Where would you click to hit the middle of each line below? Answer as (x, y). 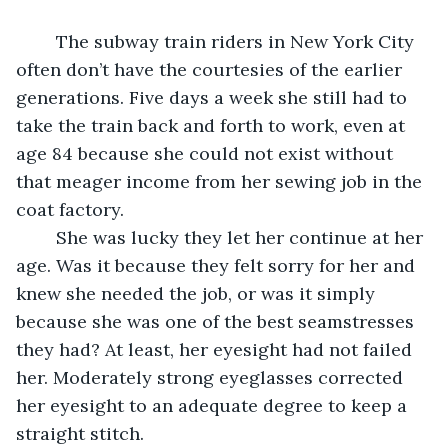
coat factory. (72, 209)
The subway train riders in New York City (46, 41)
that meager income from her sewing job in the (221, 181)
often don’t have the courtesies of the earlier (211, 69)
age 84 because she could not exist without (207, 153)
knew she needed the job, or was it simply (198, 293)
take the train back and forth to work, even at (213, 125)
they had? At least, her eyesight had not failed (216, 349)
